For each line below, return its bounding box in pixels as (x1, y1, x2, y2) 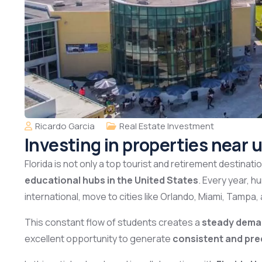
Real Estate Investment (119, 120, 214, 133)
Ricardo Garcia (35, 120, 95, 133)
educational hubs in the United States (25, 174, 198, 187)
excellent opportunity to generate (25, 232, 173, 246)
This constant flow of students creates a (25, 216, 202, 229)
